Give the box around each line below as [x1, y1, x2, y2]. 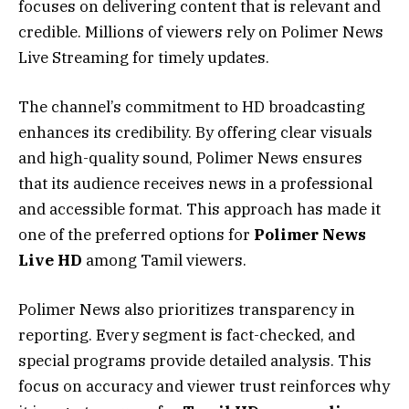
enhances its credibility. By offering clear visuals [18, 121, 372, 142]
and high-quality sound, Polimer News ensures [18, 147, 362, 168]
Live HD [18, 249, 82, 270]
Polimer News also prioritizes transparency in [18, 299, 355, 320]
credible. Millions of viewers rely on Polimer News [18, 21, 383, 42]
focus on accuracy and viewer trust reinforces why [18, 376, 390, 397]
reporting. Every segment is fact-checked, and [18, 325, 355, 346]
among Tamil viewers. [82, 249, 246, 270]
